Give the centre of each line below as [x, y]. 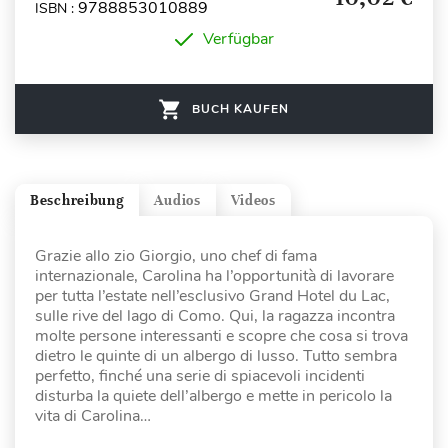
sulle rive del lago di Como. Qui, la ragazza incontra [215, 316]
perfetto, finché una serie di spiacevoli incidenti [200, 376]
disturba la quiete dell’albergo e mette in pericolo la [213, 396]
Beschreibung [77, 200]
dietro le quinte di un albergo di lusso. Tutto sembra [216, 356]
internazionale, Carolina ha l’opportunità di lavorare [214, 276]
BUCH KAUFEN [240, 109]
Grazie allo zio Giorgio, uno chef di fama [176, 256]
